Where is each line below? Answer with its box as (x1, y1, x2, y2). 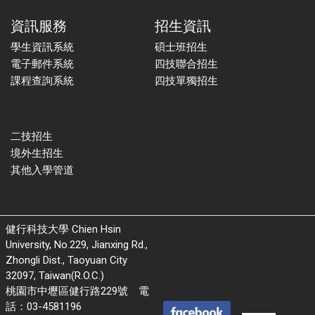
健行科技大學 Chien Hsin (6, 223, 121, 236)
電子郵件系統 (11, 58, 74, 70)
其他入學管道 (11, 164, 74, 176)
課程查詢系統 (11, 75, 74, 87)
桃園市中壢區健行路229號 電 (6, 285, 149, 297)
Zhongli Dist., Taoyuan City (6, 254, 127, 266)
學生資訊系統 (11, 41, 74, 53)
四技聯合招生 (154, 58, 218, 70)
